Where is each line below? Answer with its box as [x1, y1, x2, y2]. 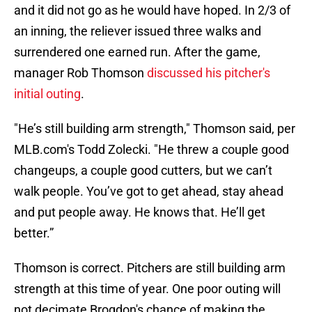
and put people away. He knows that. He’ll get [14, 205, 265, 220]
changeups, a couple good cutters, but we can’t [14, 163, 272, 178]
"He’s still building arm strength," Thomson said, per [14, 121, 295, 136]
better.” [14, 226, 54, 241]
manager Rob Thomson [14, 65, 147, 81]
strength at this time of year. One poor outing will [14, 281, 281, 297]
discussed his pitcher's [147, 65, 270, 81]
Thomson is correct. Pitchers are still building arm [14, 260, 286, 276]
